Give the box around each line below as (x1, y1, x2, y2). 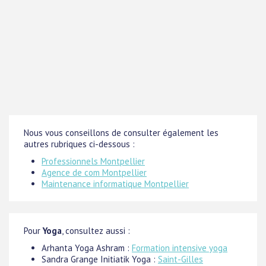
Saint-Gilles (158, 254, 203, 265)
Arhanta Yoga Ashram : (42, 242, 132, 254)
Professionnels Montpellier (42, 156, 145, 167)
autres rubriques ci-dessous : (24, 138, 135, 150)
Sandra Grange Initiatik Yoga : (42, 254, 158, 265)
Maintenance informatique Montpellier (42, 178, 189, 189)
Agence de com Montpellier (42, 167, 147, 178)
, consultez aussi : (62, 225, 130, 236)
